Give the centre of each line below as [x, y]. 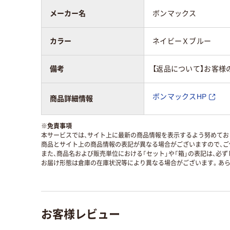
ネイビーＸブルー [182, 41]
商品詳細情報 [71, 99]
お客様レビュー [81, 213]
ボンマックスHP [180, 97]
